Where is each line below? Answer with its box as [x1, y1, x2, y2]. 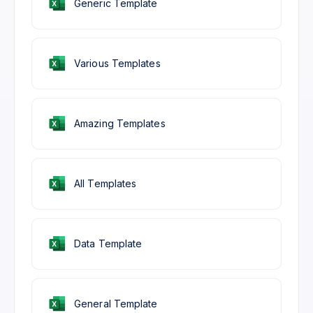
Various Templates [74, 57, 161, 69]
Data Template [74, 237, 143, 249]
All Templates [74, 177, 137, 189]
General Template [74, 297, 158, 310]
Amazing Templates [74, 117, 166, 129]
